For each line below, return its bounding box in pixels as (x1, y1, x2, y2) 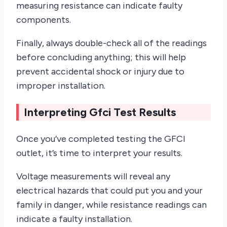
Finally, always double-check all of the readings (16, 37, 207, 49)
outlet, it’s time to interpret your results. (16, 147, 182, 159)
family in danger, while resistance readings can (16, 199, 207, 211)
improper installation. (16, 80, 105, 92)
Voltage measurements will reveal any (16, 171, 170, 182)
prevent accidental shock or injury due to (16, 66, 184, 78)
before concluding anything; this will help (16, 52, 186, 63)
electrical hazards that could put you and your (16, 185, 203, 197)
